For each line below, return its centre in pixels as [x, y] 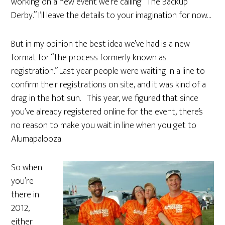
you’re [23, 181]
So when [27, 168]
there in [25, 195]
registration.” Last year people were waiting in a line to [108, 71]
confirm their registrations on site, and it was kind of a [109, 85]
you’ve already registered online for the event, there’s [107, 112]
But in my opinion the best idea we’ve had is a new [101, 44]
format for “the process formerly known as [89, 58]
